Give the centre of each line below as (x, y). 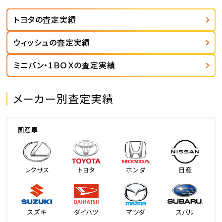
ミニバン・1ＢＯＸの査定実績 (64, 65)
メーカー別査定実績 (63, 98)
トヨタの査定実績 (45, 20)
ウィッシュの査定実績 (52, 42)
